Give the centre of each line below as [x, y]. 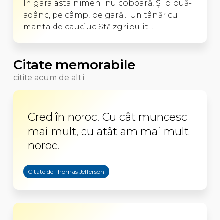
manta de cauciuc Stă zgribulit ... [89, 27]
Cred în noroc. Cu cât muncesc [107, 117]
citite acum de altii [49, 77]
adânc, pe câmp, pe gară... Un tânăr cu [100, 15]
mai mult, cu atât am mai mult [108, 131]
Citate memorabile [74, 65]
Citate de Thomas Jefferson [66, 171]
